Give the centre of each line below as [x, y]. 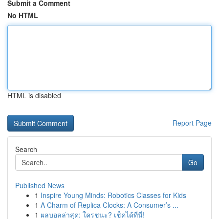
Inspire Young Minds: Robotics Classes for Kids [113, 195]
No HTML [23, 15]
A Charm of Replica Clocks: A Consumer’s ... [109, 205]
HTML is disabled [34, 95]
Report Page [192, 123]
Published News [40, 185]
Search [26, 149]
